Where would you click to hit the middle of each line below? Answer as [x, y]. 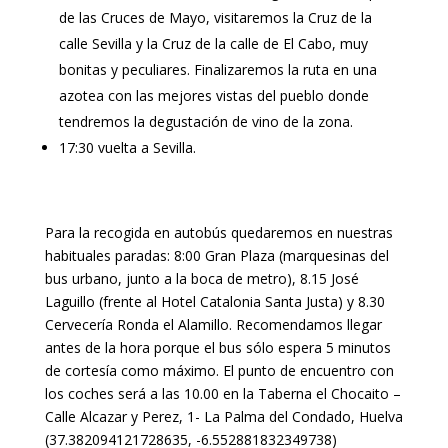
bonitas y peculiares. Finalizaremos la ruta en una [217, 70]
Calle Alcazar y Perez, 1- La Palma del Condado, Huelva [223, 417]
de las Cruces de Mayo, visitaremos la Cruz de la [215, 18]
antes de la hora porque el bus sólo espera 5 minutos [217, 348]
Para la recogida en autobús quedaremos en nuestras [218, 233]
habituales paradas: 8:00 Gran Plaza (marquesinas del [216, 256]
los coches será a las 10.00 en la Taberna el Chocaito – [222, 394]
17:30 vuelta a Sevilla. [127, 148]
